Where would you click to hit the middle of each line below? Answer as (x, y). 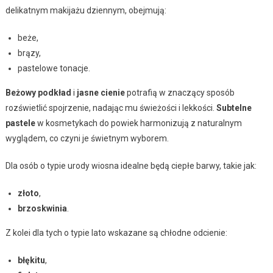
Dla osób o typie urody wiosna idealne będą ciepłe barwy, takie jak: (131, 166)
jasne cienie (101, 93)
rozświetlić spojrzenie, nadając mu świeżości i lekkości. (111, 108)
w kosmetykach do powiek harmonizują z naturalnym (138, 123)
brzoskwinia (42, 209)
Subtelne (234, 108)
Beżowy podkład (38, 93)
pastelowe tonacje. (54, 69)
